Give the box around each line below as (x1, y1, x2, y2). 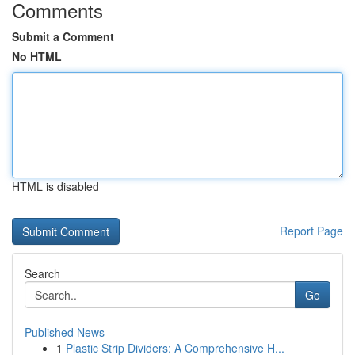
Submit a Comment (12, 29, 114, 44)
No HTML (12, 48, 62, 64)
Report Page (280, 223, 343, 239)
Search (25, 265, 60, 281)
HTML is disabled (12, 178, 99, 194)
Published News (25, 324, 105, 340)
